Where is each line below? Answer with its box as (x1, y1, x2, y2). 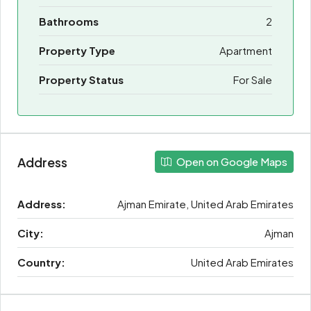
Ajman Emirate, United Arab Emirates (117, 197, 294, 211)
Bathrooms (39, 15, 99, 28)
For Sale (233, 73, 272, 87)
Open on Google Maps (174, 155, 287, 169)
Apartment (219, 44, 272, 58)
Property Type (39, 44, 115, 58)
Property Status (39, 73, 124, 87)
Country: (17, 255, 65, 269)
